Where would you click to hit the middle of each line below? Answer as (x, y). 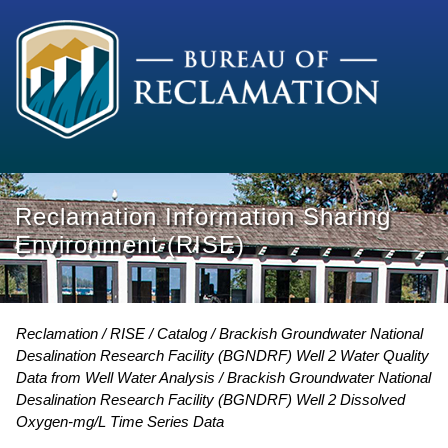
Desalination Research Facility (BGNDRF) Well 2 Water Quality (222, 355)
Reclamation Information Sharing (203, 217)
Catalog (182, 333)
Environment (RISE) (130, 245)
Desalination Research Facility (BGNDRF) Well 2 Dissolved (210, 399)
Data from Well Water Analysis (117, 377)
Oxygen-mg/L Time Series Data (120, 421)
